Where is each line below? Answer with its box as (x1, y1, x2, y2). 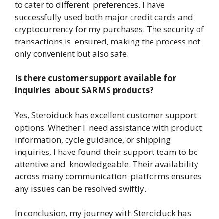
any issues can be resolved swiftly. (15, 182, 148, 194)
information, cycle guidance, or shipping (15, 133, 173, 145)
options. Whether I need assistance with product (15, 121, 202, 133)
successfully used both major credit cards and (15, 11, 195, 22)
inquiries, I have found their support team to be (15, 146, 198, 157)
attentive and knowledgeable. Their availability (15, 158, 198, 170)
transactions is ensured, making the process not (15, 35, 200, 47)
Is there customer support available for (15, 72, 176, 84)
